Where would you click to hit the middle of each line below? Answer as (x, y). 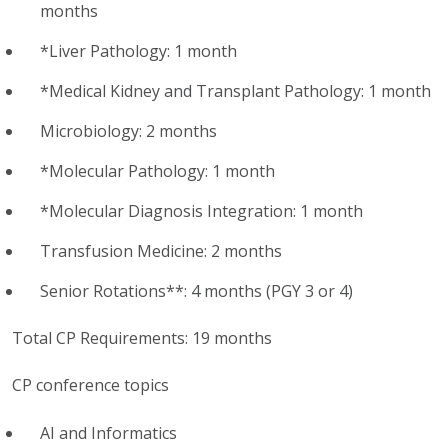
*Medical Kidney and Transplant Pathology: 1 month (235, 90)
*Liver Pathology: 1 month (138, 50)
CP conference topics (90, 384)
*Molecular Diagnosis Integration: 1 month (201, 210)
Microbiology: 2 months (128, 130)
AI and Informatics (108, 432)
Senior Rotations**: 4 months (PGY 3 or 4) (196, 290)
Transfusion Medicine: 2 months (161, 250)
